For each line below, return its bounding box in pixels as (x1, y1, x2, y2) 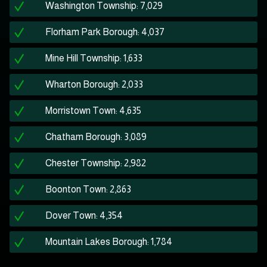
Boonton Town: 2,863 (45, 184, 131, 195)
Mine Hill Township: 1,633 (45, 53, 142, 64)
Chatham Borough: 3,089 (45, 132, 147, 142)
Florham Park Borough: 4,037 (45, 27, 164, 38)
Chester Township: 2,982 (45, 158, 146, 169)
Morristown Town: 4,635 (45, 105, 141, 116)
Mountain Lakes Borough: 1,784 (45, 237, 172, 247)
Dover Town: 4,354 (45, 210, 123, 221)
